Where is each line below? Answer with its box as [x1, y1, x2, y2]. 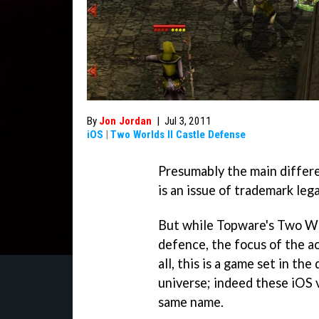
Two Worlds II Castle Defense [110, 128, 246, 141]
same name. [158, 293, 224, 310]
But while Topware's [158, 216, 277, 233]
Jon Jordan [99, 115, 152, 127]
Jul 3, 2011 [164, 115, 211, 127]
